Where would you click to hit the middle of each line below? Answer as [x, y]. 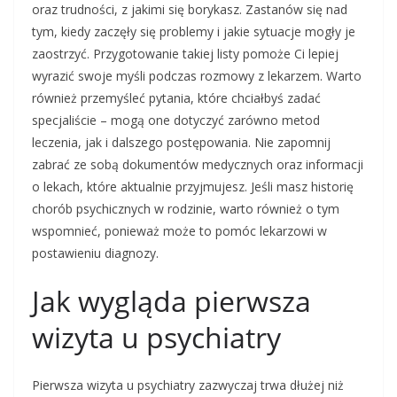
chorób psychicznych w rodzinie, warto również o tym [186, 209]
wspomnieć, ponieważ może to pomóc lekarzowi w [179, 231]
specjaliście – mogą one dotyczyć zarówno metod [176, 121]
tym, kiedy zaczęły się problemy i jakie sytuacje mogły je [194, 32]
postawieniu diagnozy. [95, 253]
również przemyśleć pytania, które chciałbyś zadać [176, 98]
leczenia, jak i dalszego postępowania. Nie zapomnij [181, 143]
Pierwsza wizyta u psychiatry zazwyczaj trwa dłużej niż [188, 385]
